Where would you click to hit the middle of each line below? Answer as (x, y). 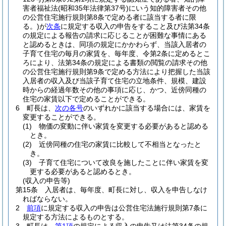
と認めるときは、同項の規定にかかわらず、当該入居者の (115, 44)
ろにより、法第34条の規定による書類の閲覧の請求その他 (115, 63)
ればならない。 (47, 199)
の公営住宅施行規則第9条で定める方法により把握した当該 (117, 72)
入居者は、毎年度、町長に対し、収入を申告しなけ (126, 190)
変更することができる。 (62, 117)
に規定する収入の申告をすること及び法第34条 (135, 26)
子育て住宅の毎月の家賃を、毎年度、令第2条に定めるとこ (117, 53)
